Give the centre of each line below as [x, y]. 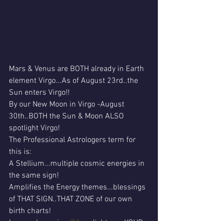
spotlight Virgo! [35, 129]
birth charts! [30, 211]
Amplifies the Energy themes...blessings [78, 188]
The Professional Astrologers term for [73, 140]
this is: [20, 152]
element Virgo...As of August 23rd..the [74, 81]
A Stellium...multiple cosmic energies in [78, 164]
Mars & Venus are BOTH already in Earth [77, 69]
